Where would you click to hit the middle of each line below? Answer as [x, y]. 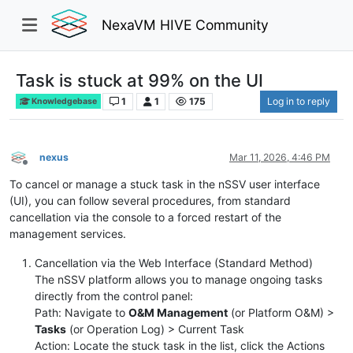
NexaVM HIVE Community [186, 24]
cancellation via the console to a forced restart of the [145, 217]
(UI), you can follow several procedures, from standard [150, 200]
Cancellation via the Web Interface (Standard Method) [174, 262]
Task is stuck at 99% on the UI [139, 80]
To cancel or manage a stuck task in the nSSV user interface [165, 184]
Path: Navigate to [82, 312]
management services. [68, 233]
